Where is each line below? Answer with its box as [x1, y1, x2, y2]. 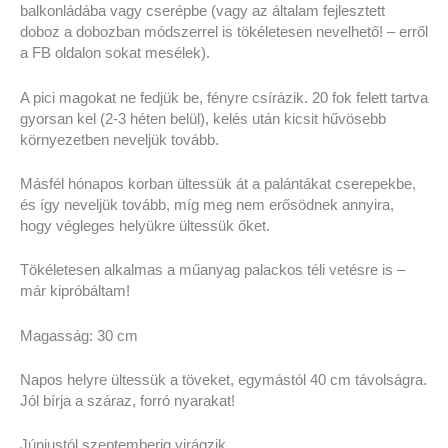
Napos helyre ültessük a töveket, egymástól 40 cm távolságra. [20, 371, 427, 388]
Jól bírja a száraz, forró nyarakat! [20, 392, 235, 409]
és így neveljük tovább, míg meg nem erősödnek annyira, [20, 196, 394, 213]
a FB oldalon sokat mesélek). [20, 45, 210, 62]
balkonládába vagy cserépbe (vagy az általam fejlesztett [20, 3, 385, 20]
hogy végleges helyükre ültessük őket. [20, 217, 270, 234]
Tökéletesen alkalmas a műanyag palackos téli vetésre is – [20, 262, 405, 279]
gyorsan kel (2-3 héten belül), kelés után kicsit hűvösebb [20, 110, 386, 127]
